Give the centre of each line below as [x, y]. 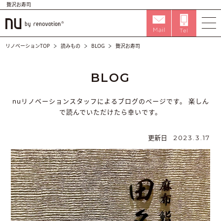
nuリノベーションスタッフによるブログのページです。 [99, 101]
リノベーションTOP [28, 46]
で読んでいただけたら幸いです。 [110, 112]
